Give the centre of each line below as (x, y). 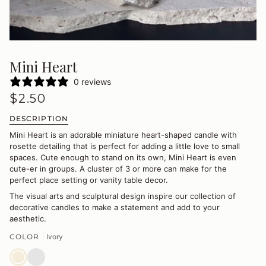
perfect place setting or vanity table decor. (89, 180)
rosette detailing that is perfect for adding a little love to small (125, 146)
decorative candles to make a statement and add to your (115, 207)
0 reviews (92, 81)
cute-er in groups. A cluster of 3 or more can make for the (118, 168)
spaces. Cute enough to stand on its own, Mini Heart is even (123, 157)
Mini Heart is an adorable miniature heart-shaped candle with (123, 134)
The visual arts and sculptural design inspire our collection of (123, 196)
